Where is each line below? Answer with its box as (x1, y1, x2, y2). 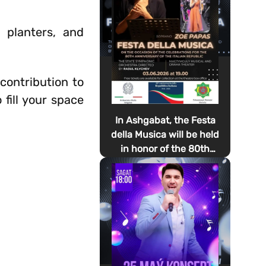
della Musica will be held (111, 129, 220, 140)
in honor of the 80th (121, 143, 210, 154)
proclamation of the (121, 172, 209, 183)
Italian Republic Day (121, 186, 210, 197)
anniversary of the (124, 157, 206, 169)
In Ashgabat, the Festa (115, 115, 216, 126)
